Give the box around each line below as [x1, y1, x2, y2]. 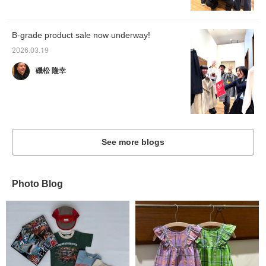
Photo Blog [12, 179, 63, 189]
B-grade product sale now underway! [12, 30, 150, 40]
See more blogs [102, 137, 164, 147]
